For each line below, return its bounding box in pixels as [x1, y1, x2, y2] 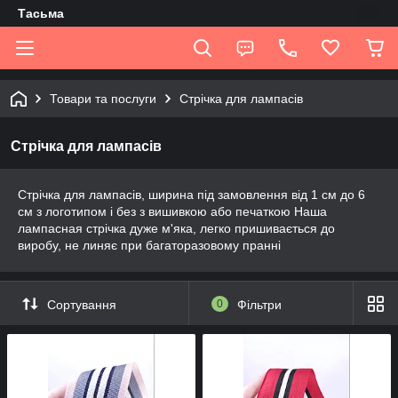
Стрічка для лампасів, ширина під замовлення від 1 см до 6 [18, 187, 365, 202]
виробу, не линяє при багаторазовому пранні [18, 238, 281, 252]
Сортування [47, 297, 116, 312]
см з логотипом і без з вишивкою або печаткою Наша [18, 204, 327, 219]
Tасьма [18, 6, 64, 20]
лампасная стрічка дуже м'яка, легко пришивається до [18, 221, 335, 235]
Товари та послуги [50, 92, 156, 106]
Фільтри [236, 297, 282, 312]
